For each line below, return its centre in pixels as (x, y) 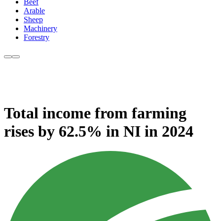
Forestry (37, 37)
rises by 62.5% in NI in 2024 (99, 131)
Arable (34, 11)
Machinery (40, 29)
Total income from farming (95, 113)
